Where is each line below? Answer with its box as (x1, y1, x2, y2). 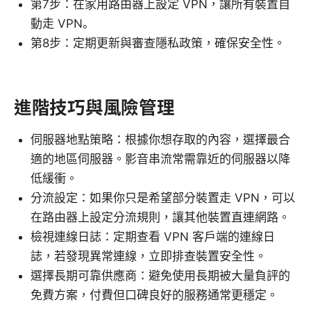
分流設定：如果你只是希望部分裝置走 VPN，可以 (31, 191, 295, 205)
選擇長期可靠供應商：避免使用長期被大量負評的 (31, 269, 290, 283)
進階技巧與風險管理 (14, 96, 175, 119)
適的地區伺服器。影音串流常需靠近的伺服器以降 (31, 152, 290, 167)
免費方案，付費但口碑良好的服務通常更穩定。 (31, 288, 278, 303)
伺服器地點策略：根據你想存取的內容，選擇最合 (31, 133, 290, 147)
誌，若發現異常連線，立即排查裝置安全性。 (31, 249, 267, 264)
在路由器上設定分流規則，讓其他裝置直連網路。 (31, 210, 290, 225)
